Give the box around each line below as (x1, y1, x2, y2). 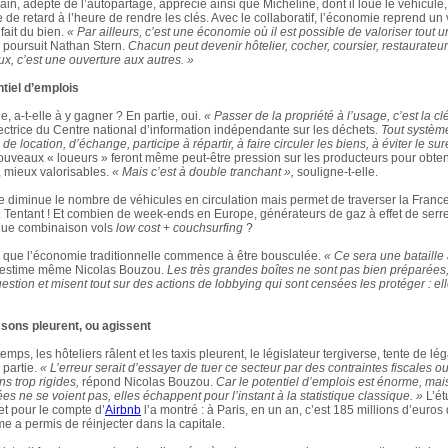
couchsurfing (173, 221, 243, 235)
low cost (116, 221, 160, 235)
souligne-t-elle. (294, 165, 378, 179)
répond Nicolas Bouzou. (79, 375, 216, 389)
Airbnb (105, 403, 141, 417)
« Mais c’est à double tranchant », (112, 165, 294, 179)
